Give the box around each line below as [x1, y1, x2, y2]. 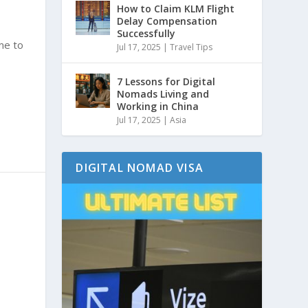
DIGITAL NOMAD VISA [76, 159, 203, 175]
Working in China [117, 99, 199, 113]
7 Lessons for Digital [117, 74, 216, 88]
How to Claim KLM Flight [117, 1, 235, 15]
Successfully [117, 26, 176, 40]
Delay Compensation [117, 14, 218, 27]
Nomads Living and [117, 87, 210, 100]
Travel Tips [170, 41, 213, 53]
